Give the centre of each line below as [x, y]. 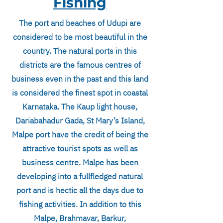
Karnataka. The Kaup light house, [80, 107]
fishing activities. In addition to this [80, 204]
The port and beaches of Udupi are [80, 23]
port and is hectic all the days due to [80, 190]
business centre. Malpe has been [80, 162]
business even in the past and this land [80, 79]
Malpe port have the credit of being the [80, 134]
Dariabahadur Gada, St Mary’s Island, [80, 120]
